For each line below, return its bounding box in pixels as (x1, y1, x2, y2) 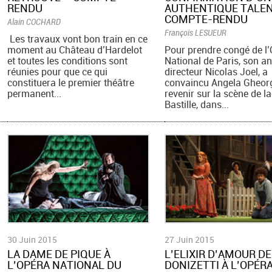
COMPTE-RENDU (164, 12, 248, 27)
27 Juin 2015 (164, 234, 214, 246)
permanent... (7, 87, 62, 101)
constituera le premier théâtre (7, 76, 135, 90)
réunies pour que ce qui (7, 65, 108, 79)
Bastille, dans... (164, 98, 229, 112)
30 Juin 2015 (7, 234, 58, 246)
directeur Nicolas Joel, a (164, 65, 268, 79)
